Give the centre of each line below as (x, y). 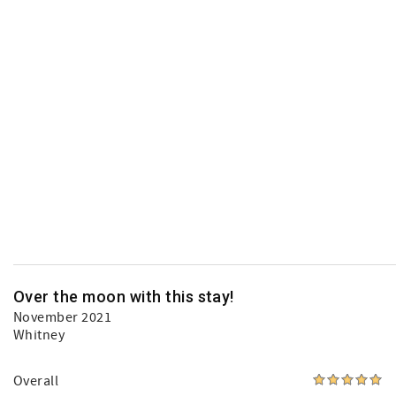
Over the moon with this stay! (124, 297)
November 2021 (63, 317)
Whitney (39, 335)
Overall (36, 381)
